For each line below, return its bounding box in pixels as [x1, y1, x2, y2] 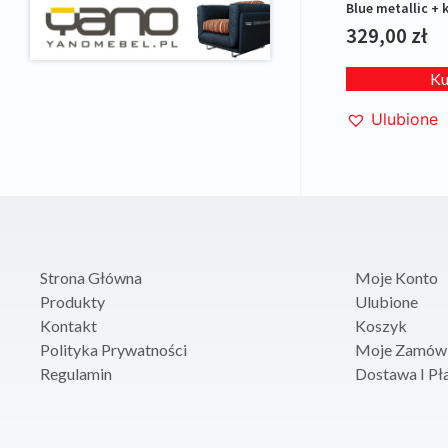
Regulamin [40, 364, 112, 384]
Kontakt [40, 316, 97, 336]
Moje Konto [355, 268, 438, 288]
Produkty [40, 292, 105, 312]
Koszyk [355, 316, 407, 336]
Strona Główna [40, 268, 142, 288]
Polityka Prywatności [40, 340, 187, 360]
